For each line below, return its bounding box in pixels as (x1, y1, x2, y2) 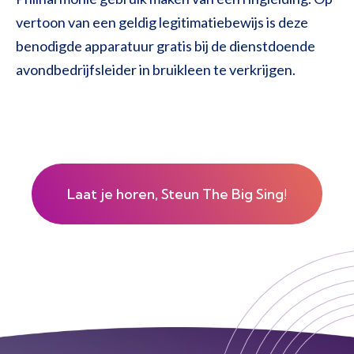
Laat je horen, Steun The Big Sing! (67, 184, 287, 203)
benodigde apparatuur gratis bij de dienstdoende (16, 36, 315, 55)
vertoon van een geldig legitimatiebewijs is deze (16, 13, 308, 31)
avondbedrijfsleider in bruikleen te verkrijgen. (16, 60, 296, 78)
